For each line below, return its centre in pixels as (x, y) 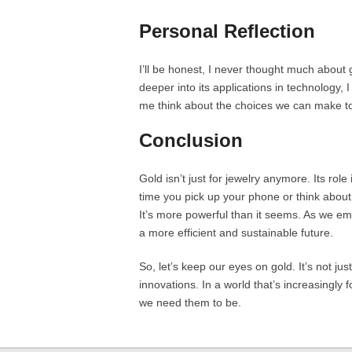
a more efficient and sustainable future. (236, 233)
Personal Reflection (227, 31)
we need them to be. (190, 302)
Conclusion (191, 140)
